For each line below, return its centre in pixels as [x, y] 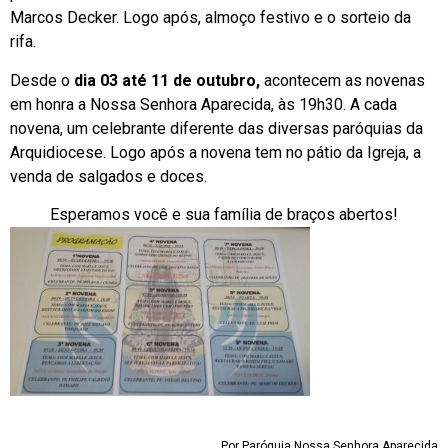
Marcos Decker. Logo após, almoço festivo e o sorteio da [210, 18]
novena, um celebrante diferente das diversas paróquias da [216, 128]
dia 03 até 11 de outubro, [165, 80]
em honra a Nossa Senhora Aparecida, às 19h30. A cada [203, 104]
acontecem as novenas [342, 80]
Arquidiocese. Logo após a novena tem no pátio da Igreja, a [215, 152]
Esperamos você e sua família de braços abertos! [224, 214]
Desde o [40, 80]
